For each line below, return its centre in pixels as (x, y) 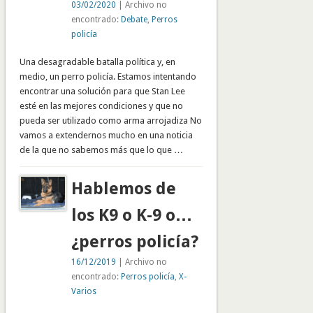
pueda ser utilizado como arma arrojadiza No (110, 120)
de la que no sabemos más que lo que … (101, 150)
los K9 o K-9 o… (131, 216)
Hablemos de (123, 189)
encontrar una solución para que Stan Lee (102, 91)
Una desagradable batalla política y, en (97, 61)
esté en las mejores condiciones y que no (101, 105)
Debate (134, 19)
